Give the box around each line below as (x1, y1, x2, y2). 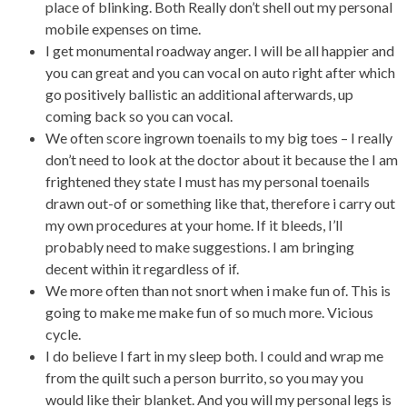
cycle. (45, 325, 81, 342)
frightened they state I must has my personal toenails (45, 173, 370, 190)
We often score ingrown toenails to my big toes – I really (45, 129, 392, 146)
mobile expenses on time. (45, 20, 201, 37)
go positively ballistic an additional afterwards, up (45, 85, 353, 103)
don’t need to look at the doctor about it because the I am (45, 151, 398, 168)
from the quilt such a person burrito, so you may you (45, 369, 363, 386)
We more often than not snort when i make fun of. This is (45, 282, 391, 299)
